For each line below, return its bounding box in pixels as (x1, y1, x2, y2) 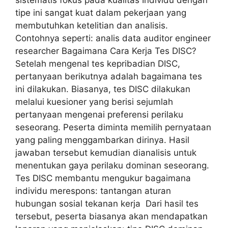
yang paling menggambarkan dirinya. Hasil (15, 134, 189, 145)
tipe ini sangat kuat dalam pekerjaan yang (15, 7, 186, 18)
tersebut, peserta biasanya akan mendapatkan (15, 211, 208, 221)
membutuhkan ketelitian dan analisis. (15, 20, 168, 31)
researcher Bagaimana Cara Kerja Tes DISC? (15, 45, 196, 56)
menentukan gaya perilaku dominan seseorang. (15, 160, 209, 170)
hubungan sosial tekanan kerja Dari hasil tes (15, 198, 198, 209)
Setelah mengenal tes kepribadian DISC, (15, 58, 180, 69)
